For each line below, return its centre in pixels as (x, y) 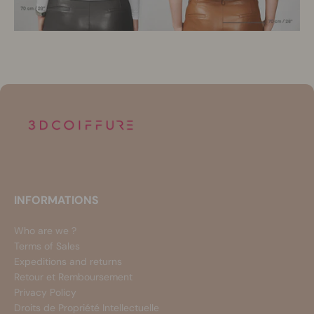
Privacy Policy (45, 293)
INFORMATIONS (56, 200)
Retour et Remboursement (73, 277)
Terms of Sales (47, 246)
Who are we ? (45, 231)
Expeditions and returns (68, 262)
